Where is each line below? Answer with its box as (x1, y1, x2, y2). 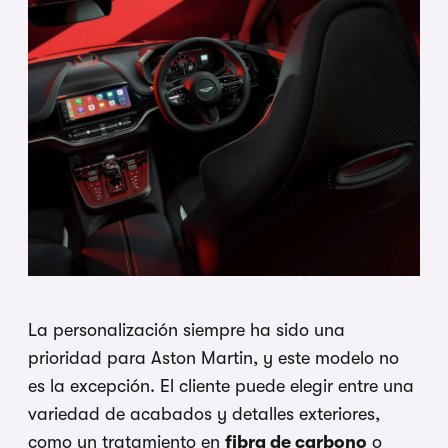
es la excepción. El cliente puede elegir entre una (28, 376, 414, 397)
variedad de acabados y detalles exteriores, (28, 404, 380, 425)
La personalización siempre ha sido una (28, 320, 345, 341)
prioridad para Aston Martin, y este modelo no (28, 348, 399, 369)
